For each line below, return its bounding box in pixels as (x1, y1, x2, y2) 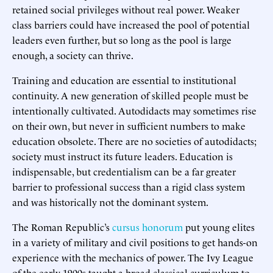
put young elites (183, 219, 255, 233)
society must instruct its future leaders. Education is (12, 149, 233, 163)
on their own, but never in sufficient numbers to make (12, 118, 246, 132)
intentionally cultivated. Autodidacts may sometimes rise (12, 103, 257, 117)
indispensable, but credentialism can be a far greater (12, 164, 236, 178)
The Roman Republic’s (12, 219, 112, 233)
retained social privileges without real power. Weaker (12, 2, 239, 16)
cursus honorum (112, 219, 183, 233)
